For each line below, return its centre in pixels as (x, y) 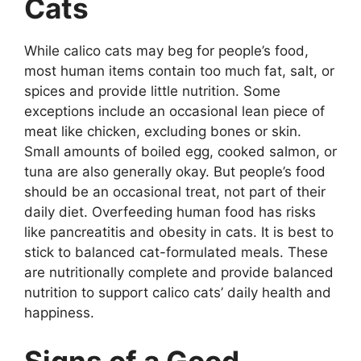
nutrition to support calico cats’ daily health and (178, 293)
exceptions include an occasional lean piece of (174, 111)
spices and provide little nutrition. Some (152, 91)
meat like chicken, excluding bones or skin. (163, 131)
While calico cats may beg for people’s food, (166, 51)
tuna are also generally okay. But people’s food (175, 172)
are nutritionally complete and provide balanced (179, 272)
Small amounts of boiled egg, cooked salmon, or (180, 151)
